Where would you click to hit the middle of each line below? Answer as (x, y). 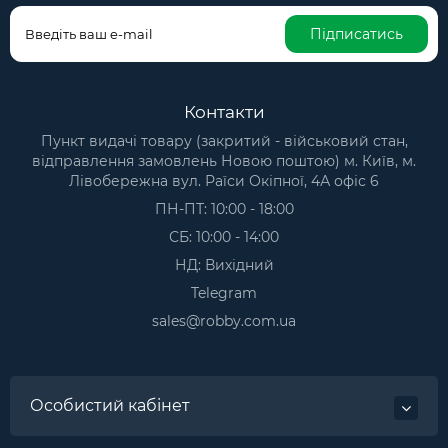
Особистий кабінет (110, 406)
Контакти (224, 112)
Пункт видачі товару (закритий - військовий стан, (224, 141)
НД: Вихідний (224, 265)
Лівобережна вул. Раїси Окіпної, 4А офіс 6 (224, 181)
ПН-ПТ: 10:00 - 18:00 (224, 209)
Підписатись (356, 34)
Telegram (224, 293)
